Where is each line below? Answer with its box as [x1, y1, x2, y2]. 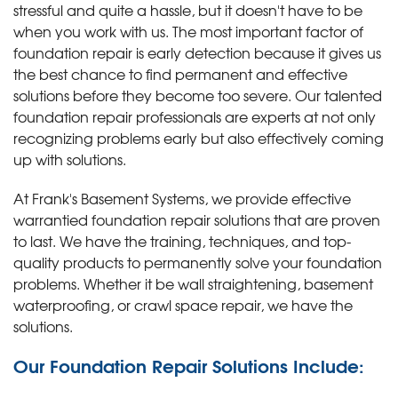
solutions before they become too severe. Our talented [13, 84, 382, 106]
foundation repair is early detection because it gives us [13, 41, 381, 63]
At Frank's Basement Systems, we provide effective [13, 187, 351, 209]
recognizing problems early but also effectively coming [13, 126, 384, 148]
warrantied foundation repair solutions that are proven [13, 208, 380, 230]
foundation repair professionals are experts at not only [13, 105, 376, 127]
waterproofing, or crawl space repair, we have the [13, 293, 353, 315]
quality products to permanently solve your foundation [13, 251, 382, 273]
